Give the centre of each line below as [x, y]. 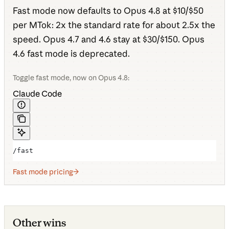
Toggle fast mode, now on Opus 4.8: [71, 77]
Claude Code [37, 93]
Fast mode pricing [43, 171]
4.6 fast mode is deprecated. [71, 53]
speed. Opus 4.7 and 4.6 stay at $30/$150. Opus [109, 39]
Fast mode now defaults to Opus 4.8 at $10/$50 [108, 10]
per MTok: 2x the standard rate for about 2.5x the [114, 25]
